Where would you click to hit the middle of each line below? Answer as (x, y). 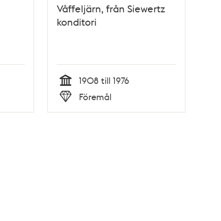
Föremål (95, 96)
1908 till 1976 (104, 80)
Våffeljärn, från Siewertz (111, 9)
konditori (77, 22)
